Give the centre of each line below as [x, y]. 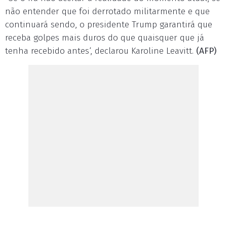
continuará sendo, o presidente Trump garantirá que [109, 25]
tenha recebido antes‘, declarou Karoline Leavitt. [99, 51]
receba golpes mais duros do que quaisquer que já [105, 38]
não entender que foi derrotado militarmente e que [107, 11]
